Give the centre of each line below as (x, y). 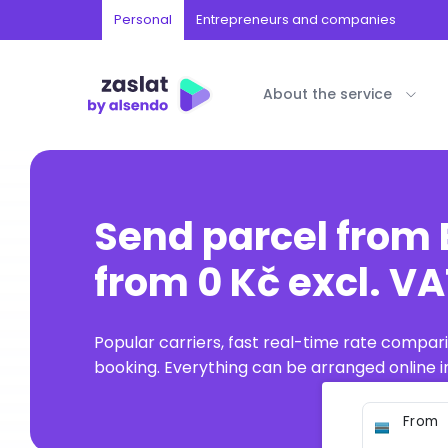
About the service (327, 94)
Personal (143, 19)
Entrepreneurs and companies (296, 19)
